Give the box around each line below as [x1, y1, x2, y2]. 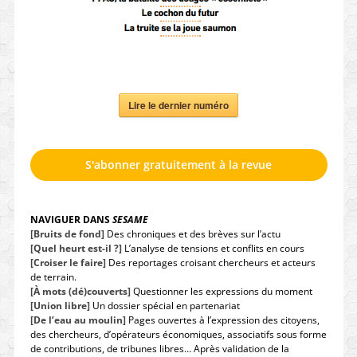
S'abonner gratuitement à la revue [85, 157, 273, 172]
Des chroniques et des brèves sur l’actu [104, 226, 280, 241]
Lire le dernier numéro [128, 97, 229, 112]
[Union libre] [29, 298, 90, 312]
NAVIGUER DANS [29, 212, 112, 226]
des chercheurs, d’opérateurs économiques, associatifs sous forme [29, 327, 327, 341]
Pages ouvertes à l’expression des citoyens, [125, 312, 320, 327]
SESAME [112, 212, 148, 226]
